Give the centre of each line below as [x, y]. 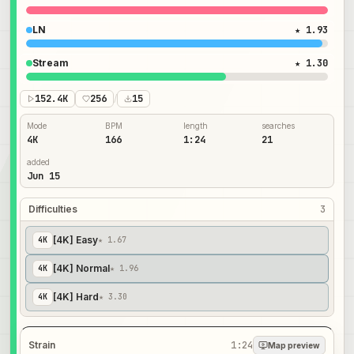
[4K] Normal [81, 269]
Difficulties [53, 209]
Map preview [294, 345]
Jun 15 [43, 177]
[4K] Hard [76, 297]
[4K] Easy [75, 240]
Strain [42, 345]
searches [278, 126]
